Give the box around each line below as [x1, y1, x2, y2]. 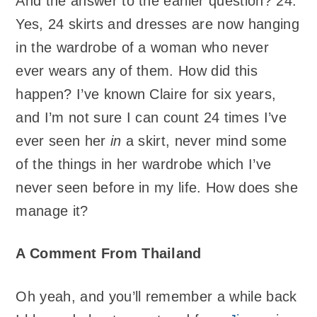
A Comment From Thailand [16, 246, 202, 262]
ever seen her [16, 132, 110, 149]
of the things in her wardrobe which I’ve [16, 156, 272, 172]
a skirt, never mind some [121, 132, 287, 149]
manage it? [16, 202, 88, 219]
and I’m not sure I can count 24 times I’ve [16, 109, 287, 125]
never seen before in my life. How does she [16, 179, 298, 195]
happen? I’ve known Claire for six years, [16, 86, 277, 102]
